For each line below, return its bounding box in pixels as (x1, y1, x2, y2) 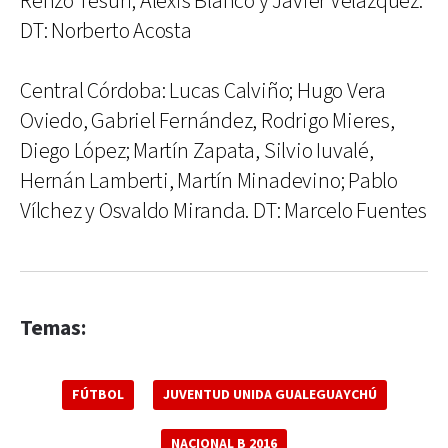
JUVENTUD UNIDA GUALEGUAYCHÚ (162, 386, 377, 404)
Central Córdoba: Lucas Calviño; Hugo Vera (20, 77, 386, 106)
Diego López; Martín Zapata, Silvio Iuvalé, (20, 137, 374, 166)
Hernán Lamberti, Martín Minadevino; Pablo (20, 167, 398, 196)
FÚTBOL (71, 386, 124, 404)
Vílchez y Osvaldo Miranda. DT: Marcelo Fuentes (20, 197, 427, 226)
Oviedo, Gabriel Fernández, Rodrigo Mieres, (20, 107, 395, 136)
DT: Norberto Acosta (20, 17, 192, 46)
